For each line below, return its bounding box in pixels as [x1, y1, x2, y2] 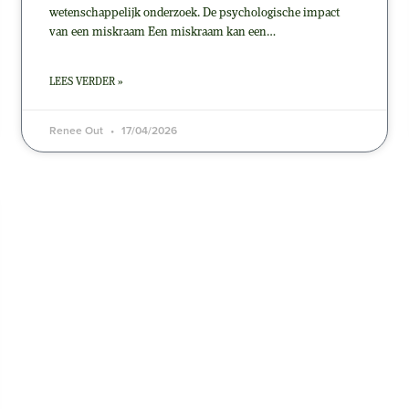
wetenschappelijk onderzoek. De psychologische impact [48, 5, 340, 20]
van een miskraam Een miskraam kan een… [48, 25, 276, 39]
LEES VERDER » [48, 76, 122, 88]
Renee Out [48, 121, 106, 139]
